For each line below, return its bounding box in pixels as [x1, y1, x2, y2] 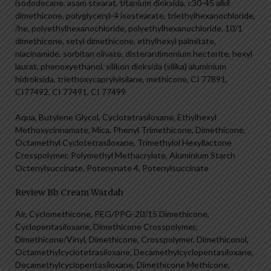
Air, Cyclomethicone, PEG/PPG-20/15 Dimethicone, [15, 209, 209, 220]
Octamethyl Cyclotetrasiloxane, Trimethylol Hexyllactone [15, 137, 232, 148]
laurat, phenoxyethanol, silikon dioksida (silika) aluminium [15, 61, 226, 72]
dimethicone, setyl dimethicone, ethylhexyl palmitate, [15, 36, 216, 47]
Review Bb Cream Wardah [15, 187, 123, 198]
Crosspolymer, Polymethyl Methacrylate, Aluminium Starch [15, 150, 235, 161]
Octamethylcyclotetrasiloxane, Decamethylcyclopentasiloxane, [15, 247, 253, 258]
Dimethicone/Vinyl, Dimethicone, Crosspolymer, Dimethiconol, [15, 234, 249, 245]
